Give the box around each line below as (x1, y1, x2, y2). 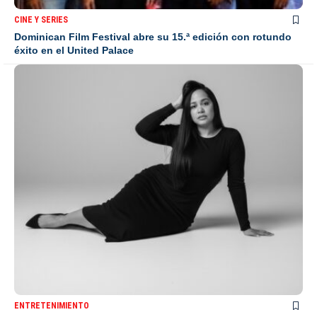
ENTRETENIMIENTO (14, 301, 89, 311)
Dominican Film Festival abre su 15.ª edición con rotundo (14, 31, 292, 43)
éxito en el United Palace (14, 45, 134, 57)
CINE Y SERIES (14, 15, 68, 25)
